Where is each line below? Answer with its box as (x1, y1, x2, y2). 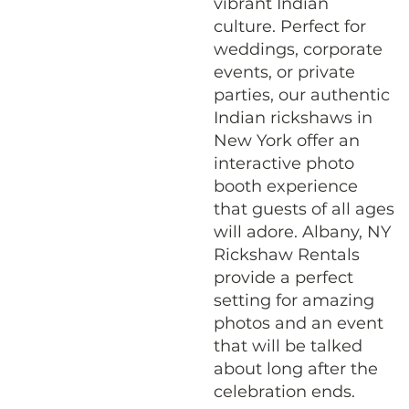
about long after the (213, 358, 378, 379)
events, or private (213, 61, 355, 82)
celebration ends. (213, 381, 355, 402)
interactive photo (213, 152, 354, 173)
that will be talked (213, 335, 362, 356)
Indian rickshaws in (213, 107, 372, 128)
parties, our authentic (213, 84, 390, 105)
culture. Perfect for (213, 16, 366, 37)
